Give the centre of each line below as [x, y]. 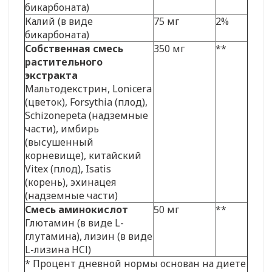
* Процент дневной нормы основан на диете [135, 263]
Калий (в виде [59, 21]
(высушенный [59, 142]
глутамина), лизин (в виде [89, 236]
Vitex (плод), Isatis [68, 168]
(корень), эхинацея [70, 182]
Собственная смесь [74, 48]
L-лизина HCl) [58, 249]
